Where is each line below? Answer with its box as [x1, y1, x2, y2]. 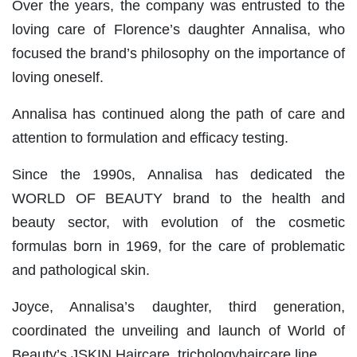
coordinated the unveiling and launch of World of [12, 323, 345, 339]
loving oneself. [12, 69, 104, 86]
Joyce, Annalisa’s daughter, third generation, [12, 299, 345, 316]
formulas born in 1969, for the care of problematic [12, 238, 345, 255]
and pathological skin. [12, 262, 150, 279]
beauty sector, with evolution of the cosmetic [12, 214, 345, 231]
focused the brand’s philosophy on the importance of [12, 45, 345, 62]
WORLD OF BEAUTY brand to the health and [12, 190, 345, 207]
